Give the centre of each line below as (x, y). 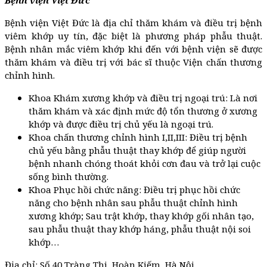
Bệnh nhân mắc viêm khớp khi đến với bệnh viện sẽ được (133, 49)
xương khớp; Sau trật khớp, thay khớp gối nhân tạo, (141, 215)
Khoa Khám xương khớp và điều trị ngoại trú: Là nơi (143, 97)
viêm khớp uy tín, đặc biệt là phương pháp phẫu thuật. (133, 35)
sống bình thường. (69, 176)
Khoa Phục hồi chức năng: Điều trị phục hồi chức (134, 189)
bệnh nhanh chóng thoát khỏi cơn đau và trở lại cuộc (145, 163)
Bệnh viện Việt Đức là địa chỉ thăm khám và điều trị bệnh (133, 22)
